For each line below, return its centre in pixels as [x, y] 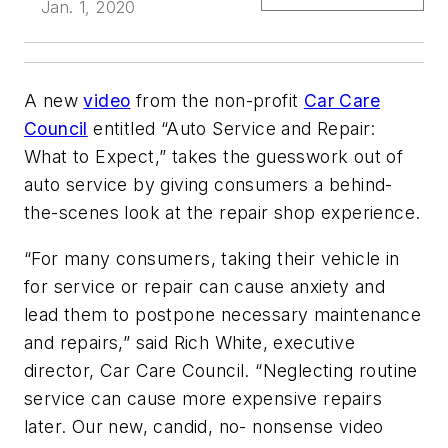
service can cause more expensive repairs [203, 398]
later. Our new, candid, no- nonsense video [204, 426]
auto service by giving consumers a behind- [208, 185]
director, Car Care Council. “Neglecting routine [221, 370]
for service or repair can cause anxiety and [205, 286]
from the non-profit [217, 101]
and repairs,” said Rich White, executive [189, 342]
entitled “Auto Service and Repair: [231, 129]
